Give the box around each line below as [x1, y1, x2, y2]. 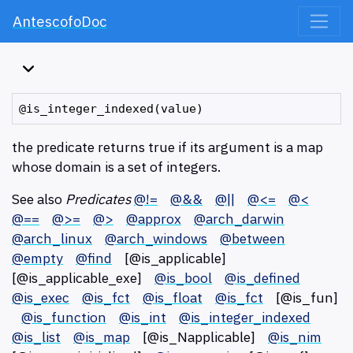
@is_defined [225, 268, 300, 287]
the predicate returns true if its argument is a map [12, 137, 323, 156]
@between [220, 229, 285, 247]
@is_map [73, 327, 130, 346]
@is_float [143, 288, 203, 307]
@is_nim [268, 327, 321, 346]
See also [12, 189, 65, 208]
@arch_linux [12, 229, 92, 247]
